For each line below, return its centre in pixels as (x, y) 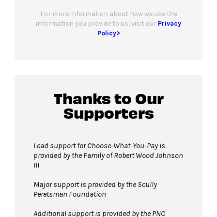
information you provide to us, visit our (97, 24)
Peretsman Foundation (70, 194)
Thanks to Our (108, 98)
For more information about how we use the (108, 14)
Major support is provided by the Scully (95, 185)
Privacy (170, 24)
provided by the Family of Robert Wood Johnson (108, 155)
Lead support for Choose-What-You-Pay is (99, 146)
